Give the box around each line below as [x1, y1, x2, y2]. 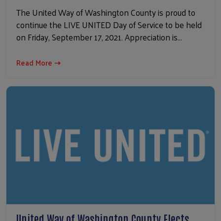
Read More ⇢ [16, 56, 61, 70]
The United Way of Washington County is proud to [16, 5, 195, 20]
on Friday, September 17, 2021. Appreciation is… [16, 30, 182, 45]
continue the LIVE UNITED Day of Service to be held [16, 17, 202, 33]
